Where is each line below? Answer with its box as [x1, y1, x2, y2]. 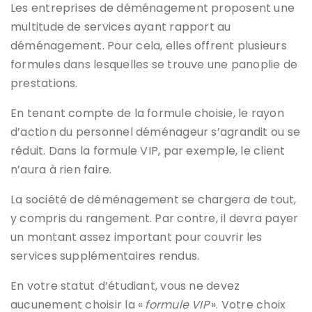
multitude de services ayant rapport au [10, 18, 231, 35]
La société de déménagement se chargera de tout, [10, 191, 297, 208]
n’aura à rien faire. [10, 161, 112, 178]
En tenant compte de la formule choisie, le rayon [10, 104, 284, 121]
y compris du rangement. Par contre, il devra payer [10, 210, 299, 226]
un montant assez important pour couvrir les [10, 228, 263, 245]
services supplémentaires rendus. [10, 247, 200, 264]
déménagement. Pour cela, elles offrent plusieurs [10, 37, 287, 54]
